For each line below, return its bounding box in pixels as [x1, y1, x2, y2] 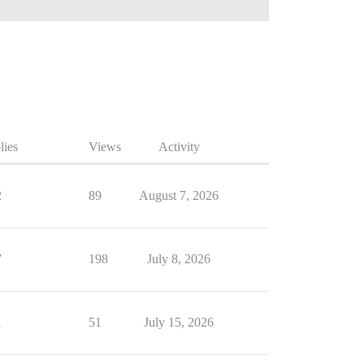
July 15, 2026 [144, 315, 214, 329]
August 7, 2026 [139, 188, 219, 202]
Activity [158, 140, 200, 154]
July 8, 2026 [147, 252, 210, 266]
